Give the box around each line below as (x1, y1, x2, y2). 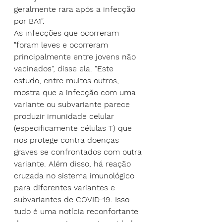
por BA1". (14, 16, 45, 26)
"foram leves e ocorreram (14, 40, 111, 50)
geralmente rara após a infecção (14, 4, 138, 14)
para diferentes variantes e (14, 183, 117, 193)
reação (106, 159, 133, 169)
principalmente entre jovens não (14, 52, 138, 62)
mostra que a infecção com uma (14, 88, 138, 98)
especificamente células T (16, 123, 113, 133)
